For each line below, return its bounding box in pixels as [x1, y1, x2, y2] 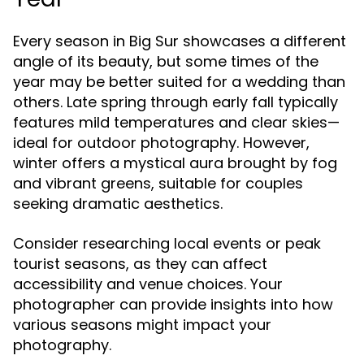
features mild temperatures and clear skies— [13, 112, 340, 132]
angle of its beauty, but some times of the [13, 51, 318, 71]
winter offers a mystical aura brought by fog [13, 153, 337, 173]
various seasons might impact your [13, 314, 271, 335]
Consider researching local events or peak [13, 233, 321, 253]
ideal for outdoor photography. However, [13, 132, 310, 153]
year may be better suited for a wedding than [13, 71, 345, 92]
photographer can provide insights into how [13, 294, 333, 314]
